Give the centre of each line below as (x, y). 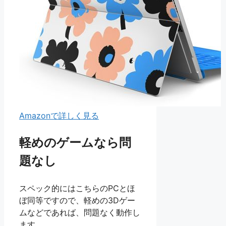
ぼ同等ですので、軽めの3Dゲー (77, 200)
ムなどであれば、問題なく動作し (80, 212)
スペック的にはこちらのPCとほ (77, 188)
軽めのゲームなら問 (75, 142)
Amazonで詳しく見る (59, 115)
